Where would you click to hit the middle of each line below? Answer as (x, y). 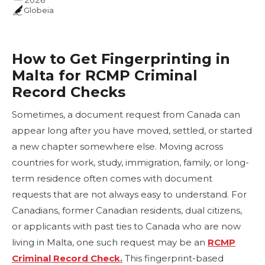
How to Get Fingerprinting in (121, 59)
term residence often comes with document (112, 179)
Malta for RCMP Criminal (105, 76)
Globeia (39, 10)
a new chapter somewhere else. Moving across (117, 147)
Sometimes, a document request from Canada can (126, 115)
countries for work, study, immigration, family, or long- (130, 163)
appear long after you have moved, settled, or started (132, 131)
